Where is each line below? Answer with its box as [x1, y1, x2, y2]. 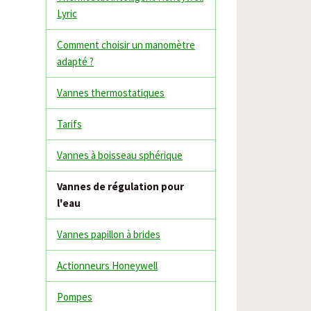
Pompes [57, 290, 92, 303]
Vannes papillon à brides [57, 228, 160, 241]
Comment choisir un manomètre [57, 38, 195, 51]
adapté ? [57, 55, 94, 68]
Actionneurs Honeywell [57, 259, 158, 272]
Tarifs [57, 117, 82, 131]
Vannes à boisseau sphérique [57, 149, 183, 162]
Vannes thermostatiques [57, 86, 165, 99]
